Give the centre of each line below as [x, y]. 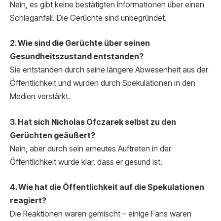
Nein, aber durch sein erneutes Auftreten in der [91, 148]
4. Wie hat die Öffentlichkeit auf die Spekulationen [107, 187]
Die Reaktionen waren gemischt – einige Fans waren [101, 214]
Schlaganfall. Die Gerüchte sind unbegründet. [88, 18]
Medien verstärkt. [40, 97]
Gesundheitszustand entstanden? [77, 57]
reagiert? [28, 201]
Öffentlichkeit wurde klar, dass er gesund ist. [86, 162]
